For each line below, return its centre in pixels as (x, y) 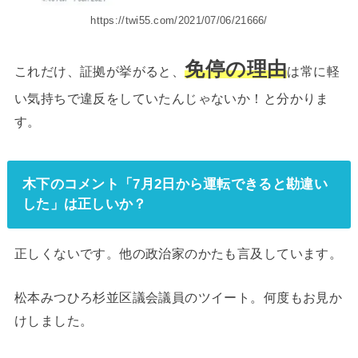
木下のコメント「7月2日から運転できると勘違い (175, 184)
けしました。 (54, 321)
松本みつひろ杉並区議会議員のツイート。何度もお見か (178, 298)
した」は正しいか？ (84, 204)
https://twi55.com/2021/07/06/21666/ (179, 21)
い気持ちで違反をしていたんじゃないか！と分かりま (171, 98)
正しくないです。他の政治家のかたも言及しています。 (178, 254)
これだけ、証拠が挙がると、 (99, 71)
